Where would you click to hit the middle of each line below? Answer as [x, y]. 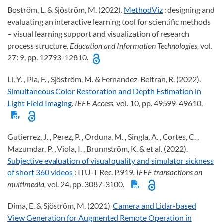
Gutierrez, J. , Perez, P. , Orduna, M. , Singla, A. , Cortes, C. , [103, 136]
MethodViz [143, 10]
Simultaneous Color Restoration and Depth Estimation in [104, 91]
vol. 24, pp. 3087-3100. [87, 184]
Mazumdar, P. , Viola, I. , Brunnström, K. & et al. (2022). [98, 148]
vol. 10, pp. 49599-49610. [161, 103]
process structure [37, 46]
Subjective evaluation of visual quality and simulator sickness [111, 160]
